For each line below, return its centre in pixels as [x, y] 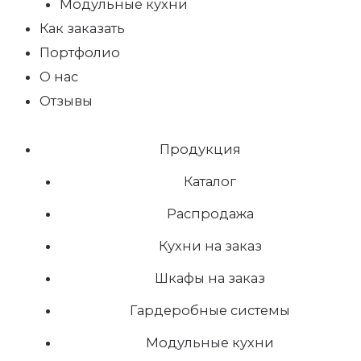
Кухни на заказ [210, 246]
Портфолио [80, 53]
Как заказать [83, 29]
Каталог [210, 182]
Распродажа [210, 214]
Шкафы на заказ [210, 278]
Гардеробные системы [210, 311]
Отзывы [66, 101]
